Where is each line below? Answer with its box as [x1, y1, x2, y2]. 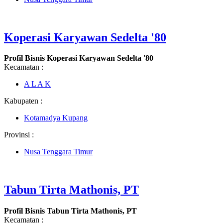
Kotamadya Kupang [24, 113, 88, 122]
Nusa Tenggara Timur [24, 147, 93, 156]
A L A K [24, 80, 51, 89]
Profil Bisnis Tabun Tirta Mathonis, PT [4, 207, 137, 216]
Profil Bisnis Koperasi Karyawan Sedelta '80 [4, 54, 153, 63]
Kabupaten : [4, 97, 42, 106]
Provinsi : [4, 130, 34, 139]
